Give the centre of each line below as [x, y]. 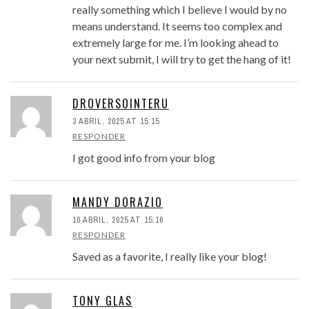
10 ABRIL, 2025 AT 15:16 [118, 220]
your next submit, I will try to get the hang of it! [182, 59]
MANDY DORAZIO [118, 202]
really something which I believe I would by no [180, 10]
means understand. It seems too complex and [177, 26]
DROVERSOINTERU [121, 104]
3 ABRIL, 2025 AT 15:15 [116, 122]
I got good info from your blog [144, 158]
